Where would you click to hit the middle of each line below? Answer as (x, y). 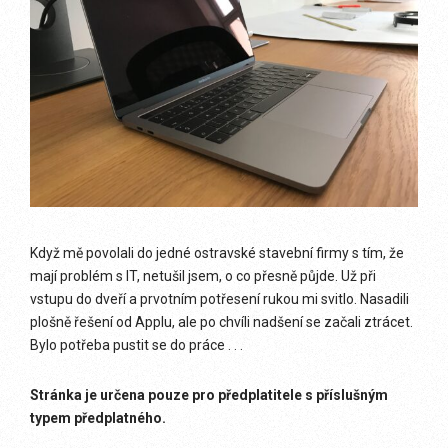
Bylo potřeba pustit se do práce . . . (136, 345)
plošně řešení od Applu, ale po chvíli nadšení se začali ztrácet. (221, 322)
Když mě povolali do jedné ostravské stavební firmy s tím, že (217, 253)
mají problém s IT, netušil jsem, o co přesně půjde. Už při (203, 276)
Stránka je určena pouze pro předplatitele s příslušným (209, 395)
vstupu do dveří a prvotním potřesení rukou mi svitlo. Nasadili (219, 299)
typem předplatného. (98, 418)
